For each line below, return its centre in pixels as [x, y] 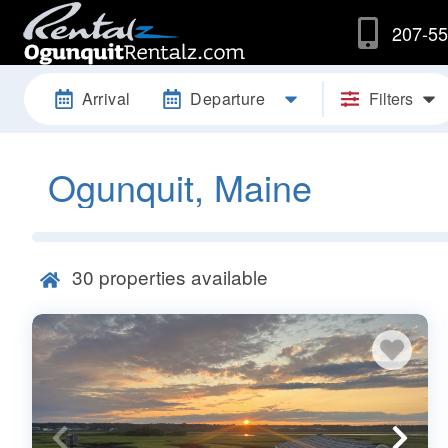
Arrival [106, 98]
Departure [228, 98]
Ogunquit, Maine [180, 186]
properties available [181, 276]
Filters [390, 98]
